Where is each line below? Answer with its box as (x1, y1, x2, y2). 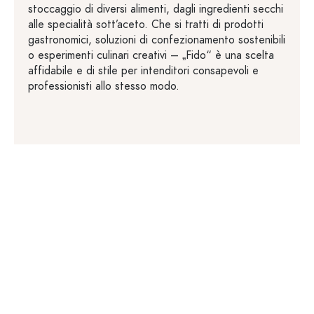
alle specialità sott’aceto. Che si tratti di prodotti (28, 16, 264, 32)
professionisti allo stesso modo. (28, 78, 179, 94)
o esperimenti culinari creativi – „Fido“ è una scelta (28, 47, 274, 63)
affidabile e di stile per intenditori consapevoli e (28, 62, 259, 78)
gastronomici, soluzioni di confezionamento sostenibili (28, 32, 285, 48)
